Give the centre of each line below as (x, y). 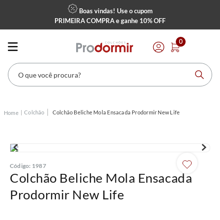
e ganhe (127, 21)
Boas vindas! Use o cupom (115, 11)
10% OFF (152, 21)
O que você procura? (40, 66)
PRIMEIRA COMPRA (84, 21)
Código (20, 166)
